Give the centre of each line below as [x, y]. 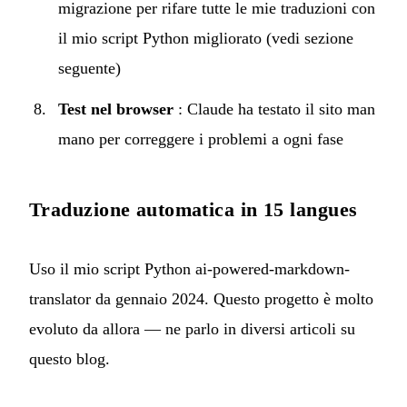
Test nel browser [116, 109]
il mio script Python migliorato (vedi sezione [206, 38]
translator [60, 298]
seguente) [89, 68]
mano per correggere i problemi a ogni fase [201, 139]
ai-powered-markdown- [273, 268]
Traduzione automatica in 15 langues [194, 209]
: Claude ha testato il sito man [274, 109]
